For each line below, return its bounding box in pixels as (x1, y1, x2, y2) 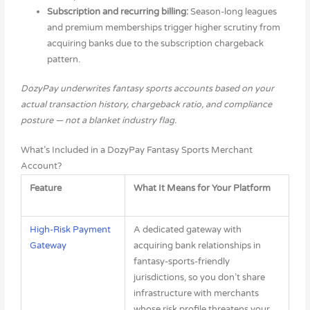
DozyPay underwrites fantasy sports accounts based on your (20, 82, 274, 94)
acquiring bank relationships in (134, 240, 262, 252)
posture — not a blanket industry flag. (20, 114, 176, 126)
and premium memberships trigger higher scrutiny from (46, 21, 280, 33)
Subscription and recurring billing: (46, 6, 190, 17)
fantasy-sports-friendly (134, 256, 230, 268)
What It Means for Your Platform (134, 183, 271, 194)
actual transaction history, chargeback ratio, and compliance (20, 98, 272, 110)
